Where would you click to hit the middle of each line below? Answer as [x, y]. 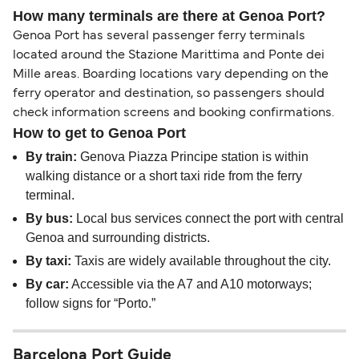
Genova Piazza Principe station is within [193, 157]
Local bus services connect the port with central [208, 219]
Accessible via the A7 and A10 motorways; [190, 284]
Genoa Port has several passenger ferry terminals [159, 36]
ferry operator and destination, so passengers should [169, 94]
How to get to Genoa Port [99, 133]
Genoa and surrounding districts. [118, 238]
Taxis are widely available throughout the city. [201, 261]
